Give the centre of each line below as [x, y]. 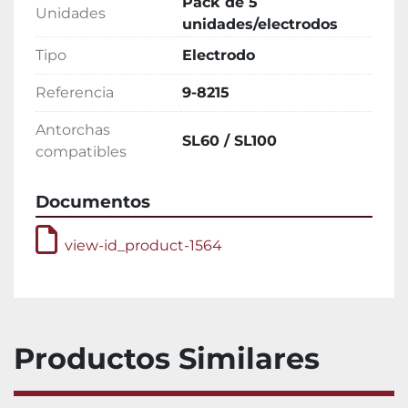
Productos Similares [177, 359]
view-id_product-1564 [143, 246]
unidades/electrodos [260, 25]
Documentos [93, 202]
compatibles [81, 152]
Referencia [75, 93]
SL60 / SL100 [229, 141]
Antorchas [73, 130]
